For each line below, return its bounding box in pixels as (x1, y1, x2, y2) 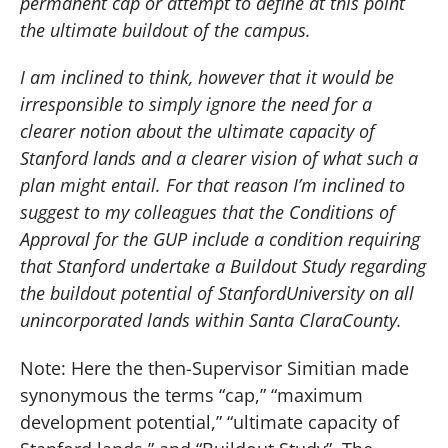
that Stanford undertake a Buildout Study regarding (20, 254, 426, 279)
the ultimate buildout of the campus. (20, 17, 311, 42)
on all (364, 281, 414, 306)
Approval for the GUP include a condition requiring (20, 227, 420, 252)
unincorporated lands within (20, 308, 249, 333)
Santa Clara (249, 308, 342, 333)
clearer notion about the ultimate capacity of (20, 119, 375, 144)
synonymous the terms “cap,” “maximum (20, 383, 363, 408)
